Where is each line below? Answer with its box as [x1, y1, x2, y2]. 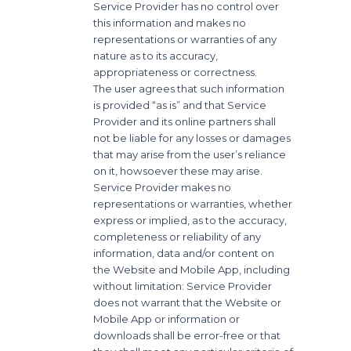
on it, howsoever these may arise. [93, 164, 263, 177]
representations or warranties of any [93, 32, 277, 45]
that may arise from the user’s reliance [93, 147, 287, 161]
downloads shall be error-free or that [93, 328, 281, 342]
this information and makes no [93, 16, 247, 29]
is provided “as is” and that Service [93, 98, 267, 111]
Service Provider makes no [93, 180, 232, 194]
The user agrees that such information [93, 81, 285, 95]
